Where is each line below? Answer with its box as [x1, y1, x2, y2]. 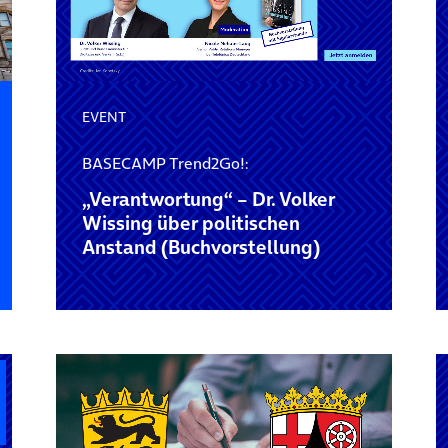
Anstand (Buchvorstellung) [81, 234, 320, 262]
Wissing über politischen [81, 210, 300, 238]
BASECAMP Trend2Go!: [81, 152, 248, 175]
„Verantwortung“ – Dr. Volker [81, 186, 335, 214]
